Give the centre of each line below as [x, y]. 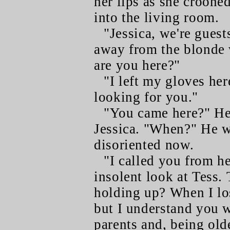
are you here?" [137, 65]
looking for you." [146, 97]
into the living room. [157, 17]
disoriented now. [144, 145]
